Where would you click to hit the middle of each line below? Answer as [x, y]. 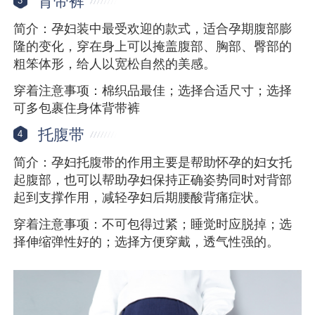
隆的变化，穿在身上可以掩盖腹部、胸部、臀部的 [153, 46]
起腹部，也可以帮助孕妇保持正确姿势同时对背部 [153, 180]
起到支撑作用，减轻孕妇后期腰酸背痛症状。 [140, 198]
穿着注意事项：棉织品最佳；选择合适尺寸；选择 [153, 90]
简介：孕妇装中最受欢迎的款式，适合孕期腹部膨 [153, 28]
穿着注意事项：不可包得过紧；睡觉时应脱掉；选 [153, 225]
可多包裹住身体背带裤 [77, 108]
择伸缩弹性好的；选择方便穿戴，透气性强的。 [147, 242]
